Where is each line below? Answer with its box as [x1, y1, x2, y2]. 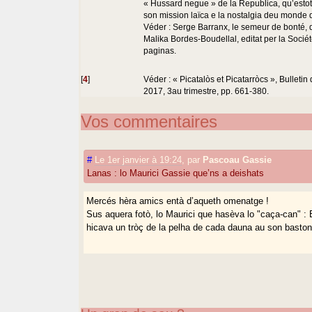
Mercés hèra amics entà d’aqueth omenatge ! [86, 195, 270, 206]
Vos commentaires [81, 111, 218, 131]
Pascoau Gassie [203, 154, 272, 165]
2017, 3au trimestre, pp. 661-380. [143, 86, 270, 95]
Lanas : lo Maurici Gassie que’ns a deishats [87, 167, 265, 178]
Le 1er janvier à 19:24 [95, 154, 182, 165]
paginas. [143, 45, 177, 55]
